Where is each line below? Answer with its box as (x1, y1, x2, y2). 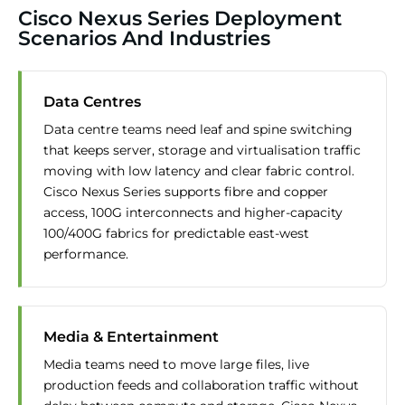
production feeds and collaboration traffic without (43, 377, 359, 394)
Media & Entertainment (43, 328, 219, 346)
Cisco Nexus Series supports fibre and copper (43, 184, 328, 201)
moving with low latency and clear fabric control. (43, 163, 354, 180)
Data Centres (43, 93, 141, 111)
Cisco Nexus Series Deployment (18, 6, 342, 32)
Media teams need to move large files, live (43, 356, 309, 373)
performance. (43, 246, 128, 263)
